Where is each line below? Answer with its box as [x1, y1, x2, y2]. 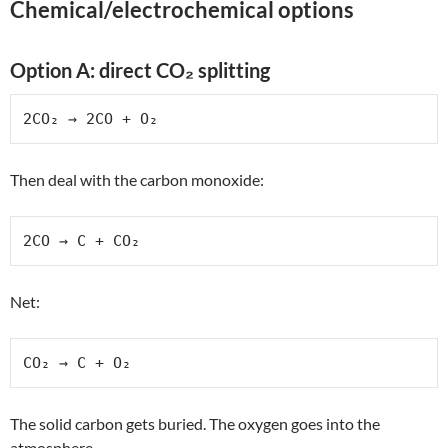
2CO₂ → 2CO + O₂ [23, 109, 158, 128]
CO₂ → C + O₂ [23, 353, 131, 372]
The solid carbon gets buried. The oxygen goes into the [10, 413, 380, 433]
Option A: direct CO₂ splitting [10, 57, 270, 82]
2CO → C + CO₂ [23, 231, 140, 250]
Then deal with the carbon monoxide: [10, 169, 264, 189]
